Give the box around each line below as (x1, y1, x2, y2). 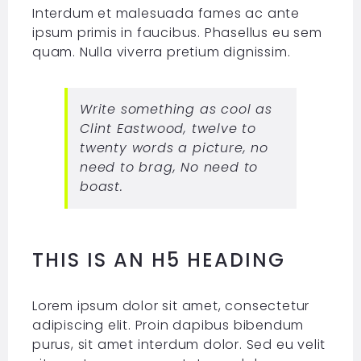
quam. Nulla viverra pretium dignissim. (31, 43, 291, 62)
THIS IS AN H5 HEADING (31, 247, 285, 274)
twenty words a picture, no (79, 139, 268, 158)
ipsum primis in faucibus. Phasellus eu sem (31, 23, 322, 43)
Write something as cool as (79, 100, 272, 119)
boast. (79, 177, 123, 197)
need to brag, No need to (79, 158, 259, 177)
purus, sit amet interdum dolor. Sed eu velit (31, 335, 326, 355)
